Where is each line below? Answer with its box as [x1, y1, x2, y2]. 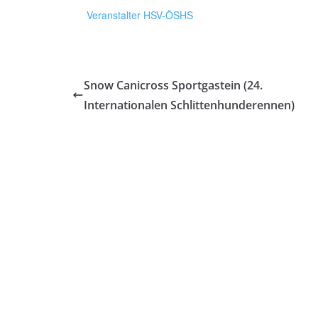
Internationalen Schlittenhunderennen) [84, 97, 295, 113]
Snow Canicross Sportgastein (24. [84, 77, 263, 93]
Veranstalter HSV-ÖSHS [87, 8, 193, 22]
